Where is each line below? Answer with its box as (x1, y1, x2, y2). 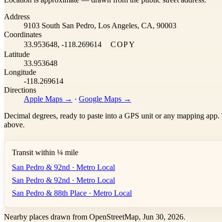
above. (4, 120, 25, 129)
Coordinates (4, 30, 42, 39)
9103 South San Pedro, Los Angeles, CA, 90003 (24, 21, 176, 30)
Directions (4, 85, 36, 94)
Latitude (4, 50, 30, 58)
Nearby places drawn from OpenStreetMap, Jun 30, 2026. (4, 212, 185, 221)
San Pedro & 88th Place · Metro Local (12, 188, 132, 197)
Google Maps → (79, 94, 131, 103)
